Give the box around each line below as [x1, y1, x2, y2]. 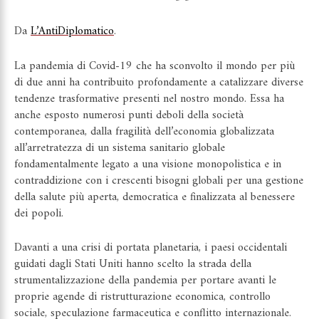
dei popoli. [14, 203, 63, 224]
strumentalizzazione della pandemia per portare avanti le [14, 271, 276, 291]
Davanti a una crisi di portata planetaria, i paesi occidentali [14, 238, 287, 258]
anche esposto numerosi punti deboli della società [14, 105, 244, 125]
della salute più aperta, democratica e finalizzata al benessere [14, 187, 295, 207]
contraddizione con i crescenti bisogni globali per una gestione [14, 170, 303, 191]
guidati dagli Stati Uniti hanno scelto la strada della [14, 254, 251, 275]
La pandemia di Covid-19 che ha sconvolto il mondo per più [14, 56, 295, 76]
